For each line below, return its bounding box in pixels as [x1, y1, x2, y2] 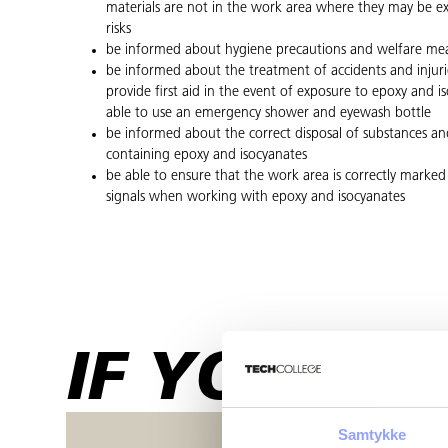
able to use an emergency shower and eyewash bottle [105, 105, 431, 121]
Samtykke [337, 426, 407, 444]
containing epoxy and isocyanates [105, 147, 307, 163]
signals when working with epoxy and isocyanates [105, 189, 405, 205]
